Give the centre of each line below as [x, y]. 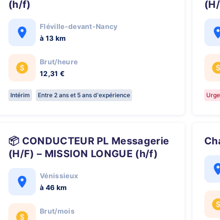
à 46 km [54, 187]
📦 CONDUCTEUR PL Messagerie [14, 141]
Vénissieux [59, 176]
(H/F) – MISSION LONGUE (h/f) [83, 154]
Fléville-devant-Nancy [79, 26]
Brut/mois [57, 211]
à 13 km [53, 38]
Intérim [20, 95]
